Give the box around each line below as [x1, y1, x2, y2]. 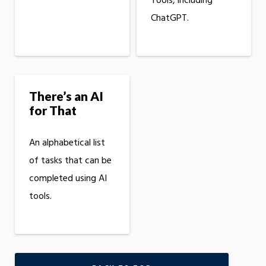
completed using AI [29, 170, 107, 186]
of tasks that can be [29, 153, 112, 169]
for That [29, 103, 77, 118]
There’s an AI [29, 88, 103, 104]
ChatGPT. [150, 11, 189, 27]
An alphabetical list [29, 135, 105, 151]
